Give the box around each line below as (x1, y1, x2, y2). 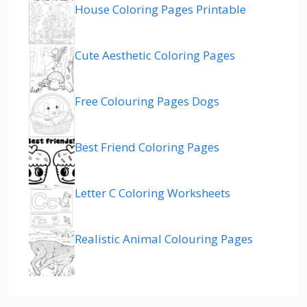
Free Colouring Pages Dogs (75, 93, 219, 109)
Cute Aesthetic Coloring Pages (75, 47, 235, 63)
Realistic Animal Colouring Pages (75, 230, 253, 247)
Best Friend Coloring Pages (75, 138, 219, 155)
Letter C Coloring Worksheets (75, 184, 230, 201)
